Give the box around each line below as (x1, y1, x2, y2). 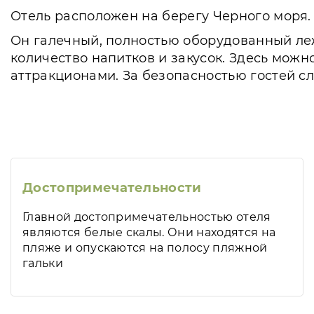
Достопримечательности (22, 180, 202, 196)
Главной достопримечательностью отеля (22, 210, 271, 224)
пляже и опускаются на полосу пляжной (22, 241, 268, 254)
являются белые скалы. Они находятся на (22, 226, 276, 239)
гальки (22, 257, 63, 270)
